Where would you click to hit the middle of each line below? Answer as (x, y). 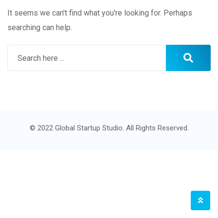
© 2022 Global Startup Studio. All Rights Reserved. (109, 128)
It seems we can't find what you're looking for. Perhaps (100, 13)
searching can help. (40, 28)
